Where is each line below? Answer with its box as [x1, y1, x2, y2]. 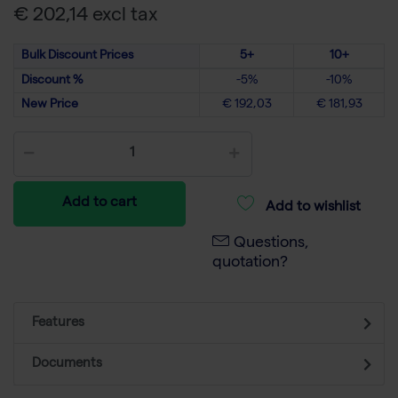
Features [32, 316, 84, 331]
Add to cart [62, 196, 137, 211]
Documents [32, 357, 102, 372]
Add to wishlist [265, 201, 361, 216]
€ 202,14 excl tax [13, 7, 158, 28]
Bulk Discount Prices [21, 50, 133, 63]
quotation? [212, 256, 288, 272]
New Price [21, 99, 78, 112]
